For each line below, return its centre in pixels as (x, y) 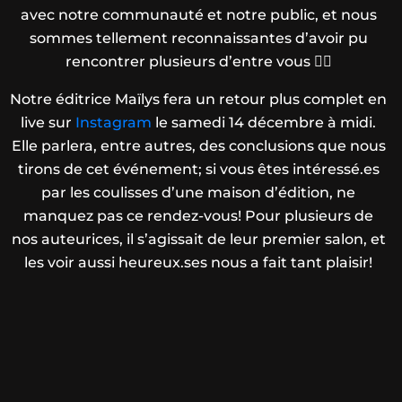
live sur (48, 122)
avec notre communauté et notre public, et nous (198, 14)
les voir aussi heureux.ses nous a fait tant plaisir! (199, 262)
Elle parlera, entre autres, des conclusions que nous (198, 145)
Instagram (114, 122)
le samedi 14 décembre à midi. (264, 122)
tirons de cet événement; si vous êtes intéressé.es (198, 169)
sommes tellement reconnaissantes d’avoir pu (198, 38)
